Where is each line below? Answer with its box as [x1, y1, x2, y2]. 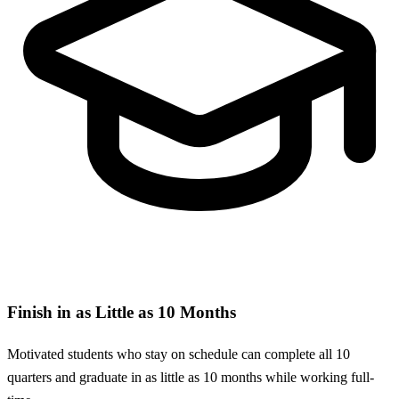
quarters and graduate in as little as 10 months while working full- [7, 369, 374, 385]
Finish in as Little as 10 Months [7, 302, 236, 322]
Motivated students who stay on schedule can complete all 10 [7, 346, 350, 362]
